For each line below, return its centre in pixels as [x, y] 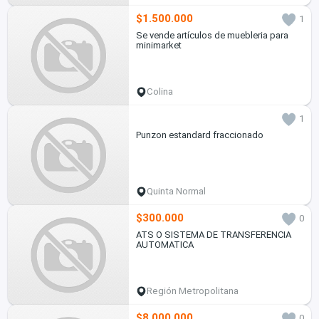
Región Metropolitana [193, 291]
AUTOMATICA [164, 245]
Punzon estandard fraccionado [199, 135]
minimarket [158, 46]
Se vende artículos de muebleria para [212, 36]
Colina [160, 92]
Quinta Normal [177, 192]
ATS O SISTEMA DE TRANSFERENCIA [213, 235]
